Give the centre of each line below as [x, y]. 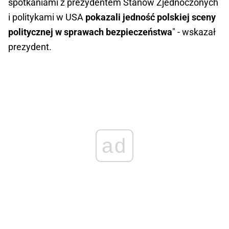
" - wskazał [194, 32]
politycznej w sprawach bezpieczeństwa [90, 32]
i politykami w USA [47, 17]
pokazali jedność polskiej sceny [151, 17]
